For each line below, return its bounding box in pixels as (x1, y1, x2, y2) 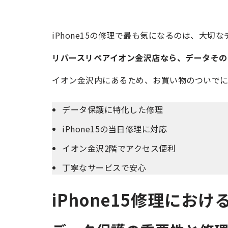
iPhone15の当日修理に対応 (62, 122, 167, 135)
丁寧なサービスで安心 (62, 161, 146, 174)
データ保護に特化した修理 (62, 103, 163, 116)
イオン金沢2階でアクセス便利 (62, 141, 176, 154)
